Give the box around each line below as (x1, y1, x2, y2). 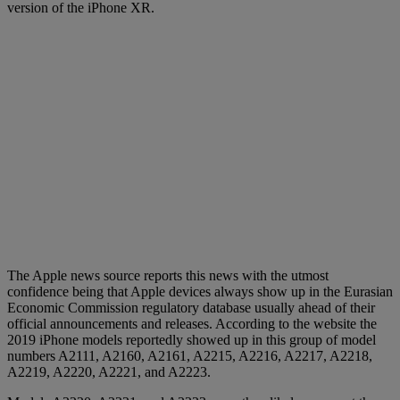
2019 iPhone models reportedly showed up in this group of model (7, 331, 376, 347)
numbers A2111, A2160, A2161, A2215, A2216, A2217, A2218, (7, 347, 372, 363)
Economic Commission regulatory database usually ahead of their (7, 299, 375, 315)
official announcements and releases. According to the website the (7, 315, 377, 331)
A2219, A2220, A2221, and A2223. (7, 363, 211, 379)
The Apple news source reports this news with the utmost (7, 267, 329, 283)
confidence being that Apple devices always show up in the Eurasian (7, 283, 393, 299)
